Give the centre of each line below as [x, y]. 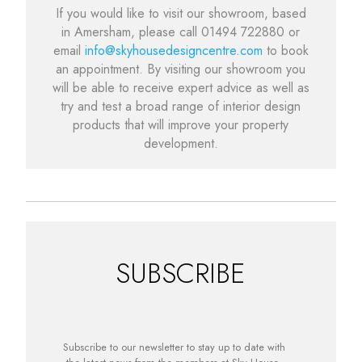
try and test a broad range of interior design [181, 106]
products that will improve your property [181, 124]
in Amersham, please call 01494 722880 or [181, 32]
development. [181, 143]
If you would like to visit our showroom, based [181, 13]
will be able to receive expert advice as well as [181, 87]
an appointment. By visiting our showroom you [181, 69]
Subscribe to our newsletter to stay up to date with [174, 347]
